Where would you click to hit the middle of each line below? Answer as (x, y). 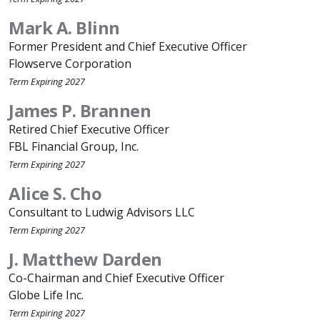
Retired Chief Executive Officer (89, 129)
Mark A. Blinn (64, 27)
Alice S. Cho (55, 193)
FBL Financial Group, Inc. (74, 146)
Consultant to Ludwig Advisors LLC (102, 212)
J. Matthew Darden (85, 259)
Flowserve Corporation (70, 64)
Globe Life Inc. (46, 295)
